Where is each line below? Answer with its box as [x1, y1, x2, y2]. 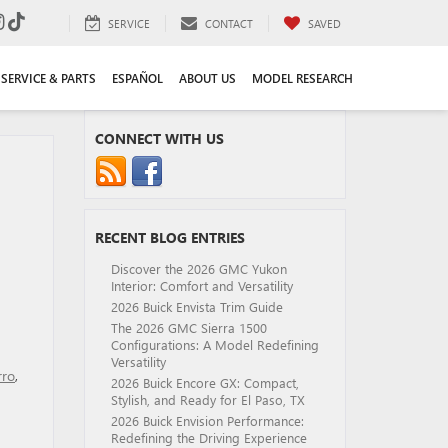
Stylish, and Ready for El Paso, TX [110, 391, 305, 408]
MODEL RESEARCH [252, 70, 353, 86]
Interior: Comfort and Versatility [110, 277, 293, 294]
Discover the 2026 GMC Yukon [110, 260, 287, 277]
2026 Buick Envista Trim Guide [110, 298, 283, 315]
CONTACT [205, 15, 253, 31]
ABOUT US [179, 70, 236, 86]
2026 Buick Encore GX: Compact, [110, 374, 299, 391]
